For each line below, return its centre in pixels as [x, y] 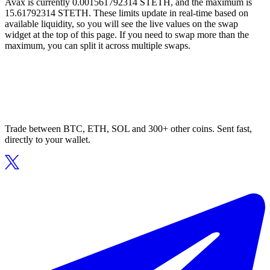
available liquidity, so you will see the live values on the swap [121, 24]
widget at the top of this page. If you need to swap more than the [127, 35]
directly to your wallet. [48, 140]
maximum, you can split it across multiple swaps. [98, 46]
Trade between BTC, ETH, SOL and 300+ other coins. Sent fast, [128, 129]
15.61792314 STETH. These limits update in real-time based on [127, 13]
